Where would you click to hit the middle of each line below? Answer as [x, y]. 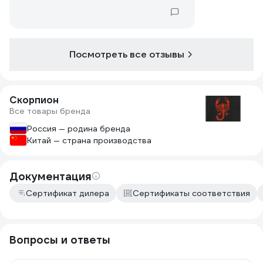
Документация [50, 176]
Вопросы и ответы [60, 240]
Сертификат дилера [68, 193]
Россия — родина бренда [79, 129]
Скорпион [34, 100]
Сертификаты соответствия [191, 193]
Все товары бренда [50, 111]
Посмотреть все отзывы [127, 54]
